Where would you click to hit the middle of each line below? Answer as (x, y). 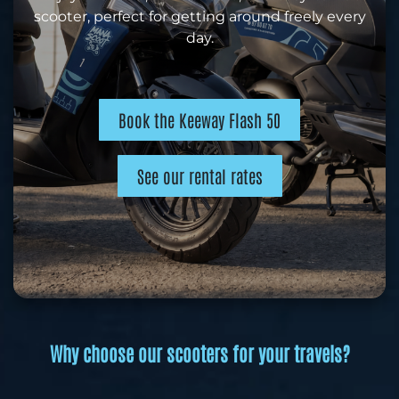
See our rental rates (199, 175)
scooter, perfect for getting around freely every (199, 16)
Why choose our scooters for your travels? (199, 353)
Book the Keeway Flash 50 (199, 119)
